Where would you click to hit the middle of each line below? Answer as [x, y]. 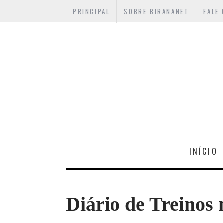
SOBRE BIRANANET [157, 11]
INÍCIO [203, 152]
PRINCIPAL [91, 11]
